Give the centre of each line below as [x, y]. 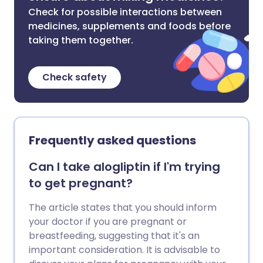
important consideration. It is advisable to [124, 250]
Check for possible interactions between [125, 12]
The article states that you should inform [123, 208]
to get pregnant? [81, 183]
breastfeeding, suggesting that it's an [114, 236]
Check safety [75, 77]
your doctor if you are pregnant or [108, 222]
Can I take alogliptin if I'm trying [124, 167]
